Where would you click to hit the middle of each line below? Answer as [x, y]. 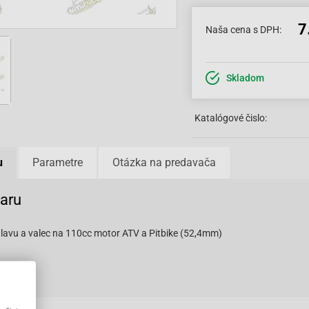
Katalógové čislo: [231, 118]
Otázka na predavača [164, 162]
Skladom [245, 78]
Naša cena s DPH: [243, 30]
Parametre [58, 162]
